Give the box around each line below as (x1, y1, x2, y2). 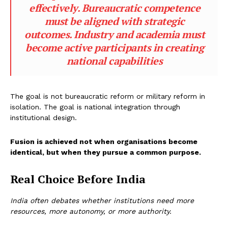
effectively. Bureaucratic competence (29, 1, 200, 15)
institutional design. (10, 113, 77, 122)
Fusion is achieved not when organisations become (10, 137, 197, 146)
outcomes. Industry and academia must (24, 27, 205, 42)
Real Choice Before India (10, 172, 146, 187)
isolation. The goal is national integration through (10, 103, 180, 111)
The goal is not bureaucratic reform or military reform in (10, 92, 205, 101)
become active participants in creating (25, 41, 204, 55)
